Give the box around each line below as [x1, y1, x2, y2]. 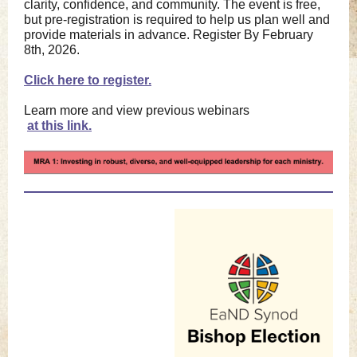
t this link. [34, 119, 92, 132]
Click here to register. [24, 73, 151, 87]
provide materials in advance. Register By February [24, 28, 313, 41]
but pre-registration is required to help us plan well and [24, 13, 330, 26]
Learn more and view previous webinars [24, 104, 249, 117]
